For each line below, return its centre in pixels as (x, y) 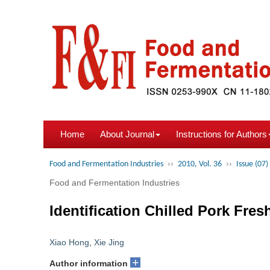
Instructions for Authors (221, 134)
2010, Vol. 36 (200, 164)
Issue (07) (252, 164)
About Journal (127, 134)
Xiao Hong (69, 242)
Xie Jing (109, 242)
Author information (89, 263)
